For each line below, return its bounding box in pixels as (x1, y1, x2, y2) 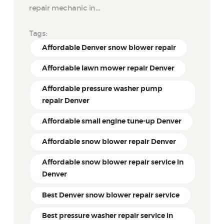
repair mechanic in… (29, 3, 100, 13)
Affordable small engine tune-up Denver (41, 118, 181, 125)
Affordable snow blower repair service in (41, 159, 183, 166)
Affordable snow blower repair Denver (41, 138, 176, 146)
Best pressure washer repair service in (41, 212, 173, 219)
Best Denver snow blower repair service (41, 191, 179, 199)
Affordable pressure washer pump (41, 85, 162, 93)
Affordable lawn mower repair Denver (41, 65, 174, 72)
